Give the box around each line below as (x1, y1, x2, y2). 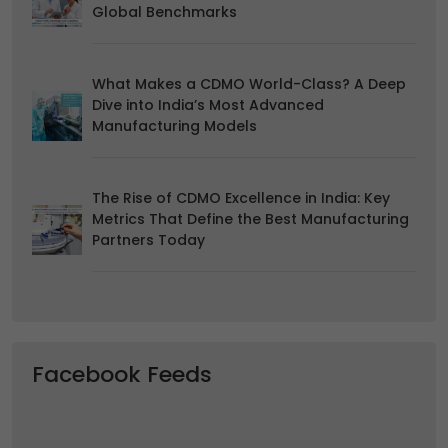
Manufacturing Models (92, 116, 257, 137)
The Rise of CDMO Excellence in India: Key (92, 188, 390, 209)
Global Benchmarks (92, 2, 237, 23)
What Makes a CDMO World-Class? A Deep (92, 74, 406, 95)
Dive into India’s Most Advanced (92, 95, 324, 116)
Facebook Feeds (32, 359, 212, 391)
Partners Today (92, 230, 205, 251)
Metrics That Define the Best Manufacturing (92, 209, 409, 230)
